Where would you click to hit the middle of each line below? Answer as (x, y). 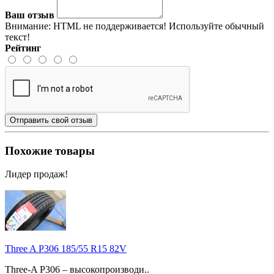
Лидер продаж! (36, 174)
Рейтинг (23, 48)
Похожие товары (50, 150)
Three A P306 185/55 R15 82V (66, 249)
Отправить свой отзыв (51, 120)
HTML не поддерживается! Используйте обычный (157, 26)
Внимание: (28, 26)
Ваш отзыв (30, 15)
